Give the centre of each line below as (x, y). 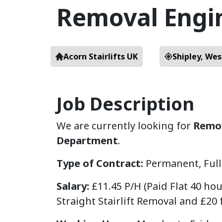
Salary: (74, 186)
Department (87, 140)
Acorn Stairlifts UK (101, 56)
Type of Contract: (101, 163)
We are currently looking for (125, 126)
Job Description (125, 104)
